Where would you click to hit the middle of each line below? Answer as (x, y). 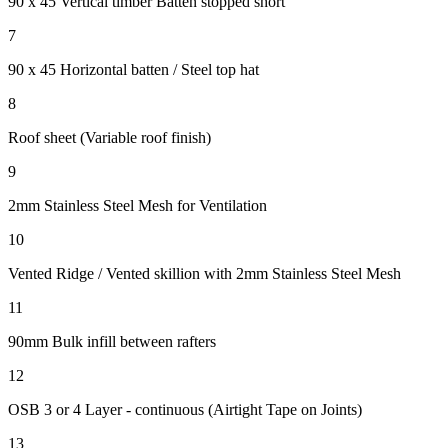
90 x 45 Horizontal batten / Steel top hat (133, 70)
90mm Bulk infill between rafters (112, 342)
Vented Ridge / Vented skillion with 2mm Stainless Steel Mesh (204, 274)
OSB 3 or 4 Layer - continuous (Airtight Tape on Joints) (185, 410)
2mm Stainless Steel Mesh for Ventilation (137, 206)
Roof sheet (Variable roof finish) (109, 138)
